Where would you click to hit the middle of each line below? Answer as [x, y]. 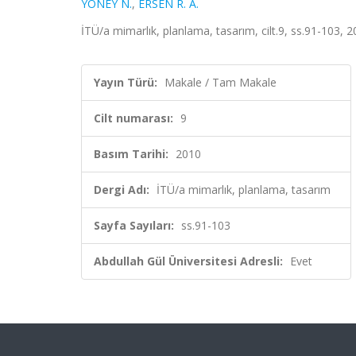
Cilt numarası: [133, 118]
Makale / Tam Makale [221, 82]
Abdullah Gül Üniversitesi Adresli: [188, 261]
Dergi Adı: [122, 190]
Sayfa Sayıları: [134, 225]
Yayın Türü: [126, 82]
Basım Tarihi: [131, 154]
